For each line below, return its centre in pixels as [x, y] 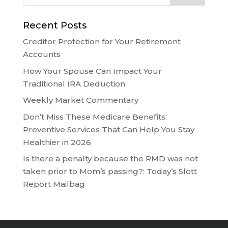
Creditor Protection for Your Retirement [102, 42]
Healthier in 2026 [57, 142]
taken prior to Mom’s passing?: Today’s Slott [110, 172]
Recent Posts [54, 26]
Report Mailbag [54, 184]
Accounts [41, 54]
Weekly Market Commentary [80, 100]
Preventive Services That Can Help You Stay [108, 129]
